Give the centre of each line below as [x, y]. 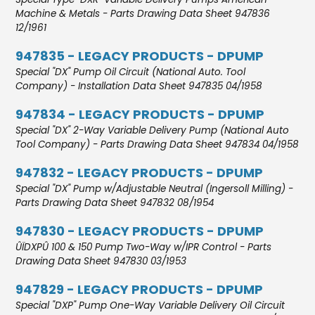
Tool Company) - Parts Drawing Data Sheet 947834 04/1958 [157, 144]
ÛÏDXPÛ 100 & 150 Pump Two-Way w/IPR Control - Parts [144, 247]
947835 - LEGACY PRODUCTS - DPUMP [140, 56]
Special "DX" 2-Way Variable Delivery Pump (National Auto [153, 130]
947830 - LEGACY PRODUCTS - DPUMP [140, 231]
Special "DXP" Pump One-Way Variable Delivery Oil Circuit [150, 305]
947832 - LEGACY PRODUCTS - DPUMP [140, 172]
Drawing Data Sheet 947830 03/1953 [101, 261]
